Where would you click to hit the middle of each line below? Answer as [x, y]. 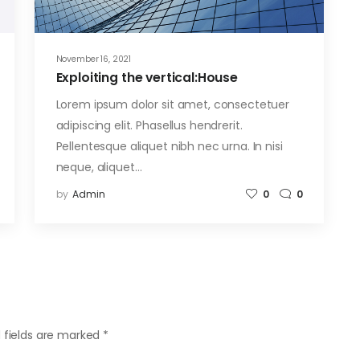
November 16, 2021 [94, 59]
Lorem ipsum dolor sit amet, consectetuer [172, 104]
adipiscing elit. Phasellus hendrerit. [149, 125]
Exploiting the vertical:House [147, 78]
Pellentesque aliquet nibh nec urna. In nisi [169, 146]
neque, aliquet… [99, 167]
